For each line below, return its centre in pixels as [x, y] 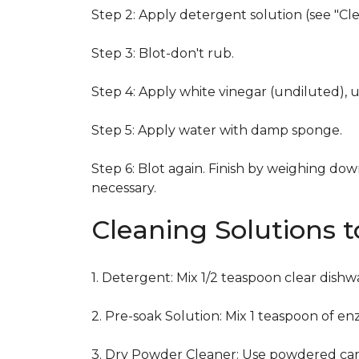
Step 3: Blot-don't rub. [163, 53]
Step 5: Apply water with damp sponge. [217, 130]
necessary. [124, 188]
